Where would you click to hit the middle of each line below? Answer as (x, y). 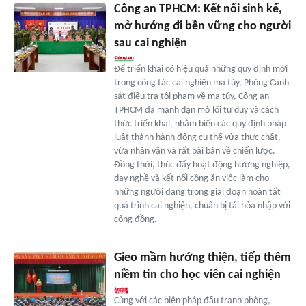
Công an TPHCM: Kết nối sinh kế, (198, 10)
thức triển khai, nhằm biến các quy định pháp (200, 124)
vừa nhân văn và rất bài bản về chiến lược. (194, 152)
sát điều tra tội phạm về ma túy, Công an (191, 97)
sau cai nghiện (150, 44)
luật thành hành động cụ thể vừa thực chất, (197, 138)
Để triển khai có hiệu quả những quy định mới (200, 70)
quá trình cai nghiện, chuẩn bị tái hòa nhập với (202, 206)
